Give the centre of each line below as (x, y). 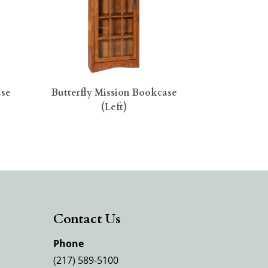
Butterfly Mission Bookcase (114, 92)
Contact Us (87, 219)
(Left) (114, 107)
